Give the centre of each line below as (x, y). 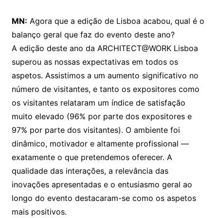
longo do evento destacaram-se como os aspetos (104, 198)
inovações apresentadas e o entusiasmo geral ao (102, 185)
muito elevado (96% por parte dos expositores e (101, 117)
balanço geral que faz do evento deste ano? (93, 35)
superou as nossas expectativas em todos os (95, 62)
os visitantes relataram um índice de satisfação (98, 103)
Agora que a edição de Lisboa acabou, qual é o (116, 21)
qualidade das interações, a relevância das (90, 171)
